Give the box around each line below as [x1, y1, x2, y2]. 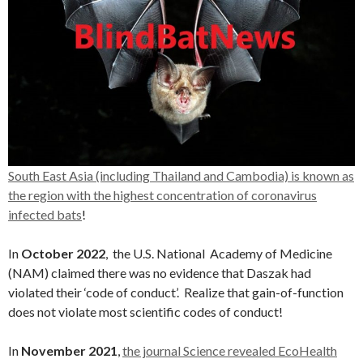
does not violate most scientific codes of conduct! [8, 304, 283, 320]
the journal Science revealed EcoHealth [122, 343, 337, 359]
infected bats [8, 207, 82, 223]
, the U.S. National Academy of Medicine [105, 246, 332, 262]
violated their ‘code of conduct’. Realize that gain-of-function [8, 284, 344, 301]
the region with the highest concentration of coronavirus [8, 187, 317, 203]
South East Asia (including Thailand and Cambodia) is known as [8, 168, 354, 184]
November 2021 [21, 343, 117, 359]
